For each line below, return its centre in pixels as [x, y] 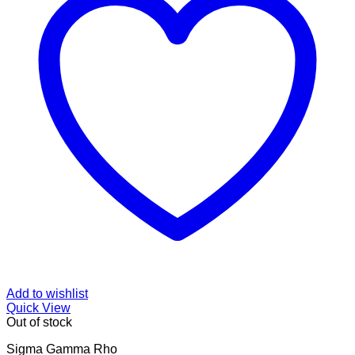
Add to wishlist [47, 294]
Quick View [38, 308]
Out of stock [39, 323]
